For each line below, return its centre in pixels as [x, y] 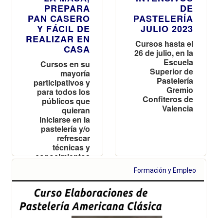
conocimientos [63, 156]
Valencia [178, 108]
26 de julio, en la [164, 53]
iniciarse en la [65, 119]
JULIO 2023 [167, 28]
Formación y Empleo [165, 170]
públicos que [66, 101]
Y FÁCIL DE [64, 28]
